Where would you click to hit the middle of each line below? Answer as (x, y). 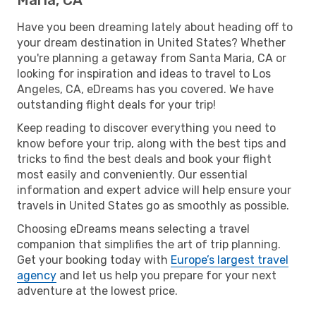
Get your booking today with (94, 260)
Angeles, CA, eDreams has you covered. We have (145, 89)
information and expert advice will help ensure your (154, 190)
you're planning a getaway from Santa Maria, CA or (152, 58)
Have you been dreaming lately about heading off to (155, 27)
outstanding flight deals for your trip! (116, 104)
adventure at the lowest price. (97, 291)
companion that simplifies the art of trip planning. (149, 244)
